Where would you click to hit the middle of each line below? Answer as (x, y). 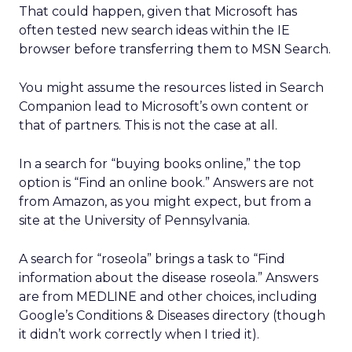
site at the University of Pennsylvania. (134, 220)
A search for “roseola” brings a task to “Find (152, 259)
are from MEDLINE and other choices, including (168, 297)
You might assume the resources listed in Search (171, 88)
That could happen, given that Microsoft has (158, 11)
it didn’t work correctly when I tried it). (139, 334)
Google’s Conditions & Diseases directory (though (172, 315)
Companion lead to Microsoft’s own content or (164, 106)
